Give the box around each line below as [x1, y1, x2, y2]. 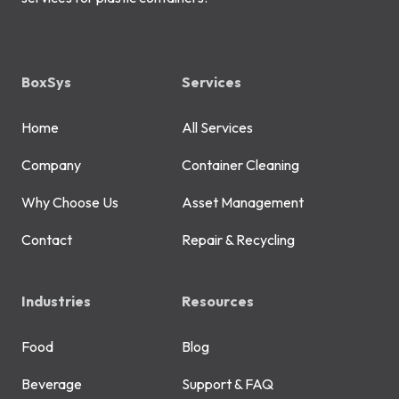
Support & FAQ [182, 375, 273, 394]
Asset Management [182, 193, 304, 212]
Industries [21, 292, 91, 311]
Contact [21, 231, 72, 249]
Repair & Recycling [182, 231, 295, 249]
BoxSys [21, 73, 71, 92]
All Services [182, 118, 253, 137]
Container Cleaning [182, 156, 299, 175]
